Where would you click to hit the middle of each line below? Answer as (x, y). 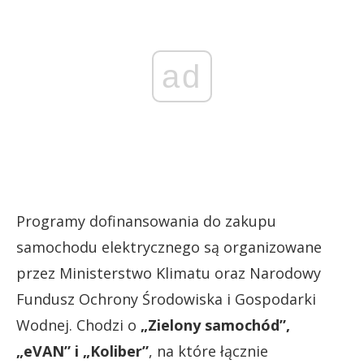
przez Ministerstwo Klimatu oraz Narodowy (169, 273)
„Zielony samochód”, (215, 325)
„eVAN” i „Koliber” (82, 351)
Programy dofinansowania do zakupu (146, 221)
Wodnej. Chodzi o (78, 325)
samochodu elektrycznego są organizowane (169, 247)
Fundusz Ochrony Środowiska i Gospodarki (166, 299)
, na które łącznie (208, 351)
